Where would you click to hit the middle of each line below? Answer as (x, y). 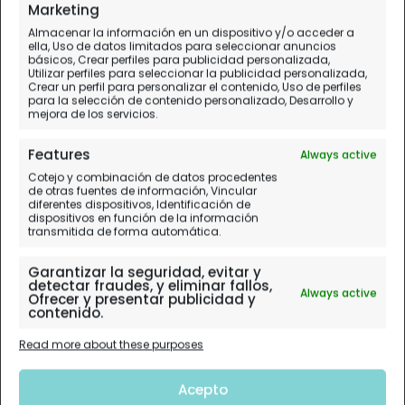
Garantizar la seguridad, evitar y (145, 272)
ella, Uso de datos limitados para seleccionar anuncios (182, 46)
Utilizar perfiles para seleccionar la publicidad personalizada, (198, 73)
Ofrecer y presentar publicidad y (142, 299)
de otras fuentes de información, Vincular (142, 191)
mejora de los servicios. (93, 114)
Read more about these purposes (111, 344)
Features (59, 155)
